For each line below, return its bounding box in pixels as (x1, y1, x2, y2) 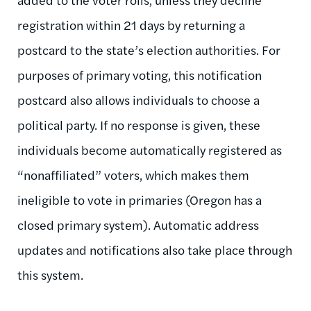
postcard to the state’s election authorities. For (17, 41, 280, 59)
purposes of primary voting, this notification (17, 66, 262, 84)
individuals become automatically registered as (17, 141, 282, 159)
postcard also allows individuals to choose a (17, 91, 260, 109)
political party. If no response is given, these (17, 116, 260, 134)
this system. (17, 266, 86, 284)
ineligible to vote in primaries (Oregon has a (17, 191, 262, 209)
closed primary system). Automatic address (17, 216, 259, 234)
